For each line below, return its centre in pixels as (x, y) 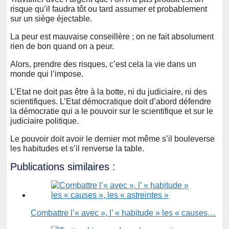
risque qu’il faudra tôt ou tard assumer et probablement (109, 9)
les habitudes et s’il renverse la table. (77, 148)
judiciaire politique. (44, 121)
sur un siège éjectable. (51, 18)
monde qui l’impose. (47, 74)
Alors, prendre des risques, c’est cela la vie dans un (103, 64)
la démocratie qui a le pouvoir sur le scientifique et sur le (112, 111)
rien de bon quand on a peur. (62, 46)
